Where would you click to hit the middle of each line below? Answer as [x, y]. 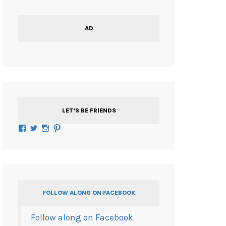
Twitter [49, 128]
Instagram [65, 128]
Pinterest [74, 128]
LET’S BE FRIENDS [89, 110]
